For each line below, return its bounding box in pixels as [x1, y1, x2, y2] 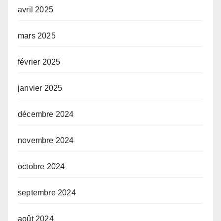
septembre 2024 [18, 188, 76, 197]
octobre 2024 [18, 162, 65, 171]
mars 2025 [18, 32, 56, 40]
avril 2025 [18, 5, 53, 14]
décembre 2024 [18, 110, 74, 119]
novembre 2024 [18, 136, 74, 145]
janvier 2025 [18, 84, 63, 93]
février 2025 [18, 58, 61, 67]
